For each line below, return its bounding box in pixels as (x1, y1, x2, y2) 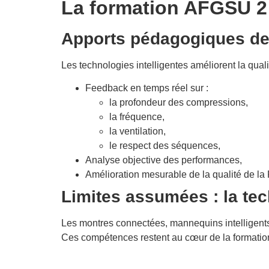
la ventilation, (109, 126, 166, 137)
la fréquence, (109, 112, 165, 122)
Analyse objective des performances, (85, 155, 242, 166)
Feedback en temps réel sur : (85, 83, 208, 94)
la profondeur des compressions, (109, 97, 248, 108)
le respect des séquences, (109, 141, 220, 151)
